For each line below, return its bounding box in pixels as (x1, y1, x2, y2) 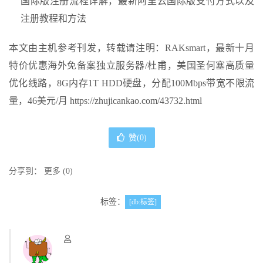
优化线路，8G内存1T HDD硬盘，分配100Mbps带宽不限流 (9, 77, 254, 88)
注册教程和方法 (21, 13, 86, 23)
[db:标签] (129, 197, 157, 206)
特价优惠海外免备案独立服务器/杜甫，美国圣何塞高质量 (9, 60, 254, 70)
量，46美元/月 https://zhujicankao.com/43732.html (9, 95, 202, 106)
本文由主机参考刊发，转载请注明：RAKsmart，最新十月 (9, 42, 254, 53)
